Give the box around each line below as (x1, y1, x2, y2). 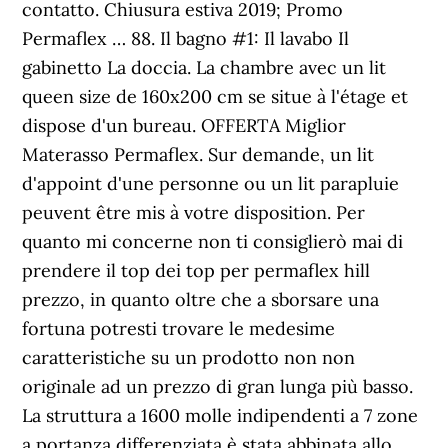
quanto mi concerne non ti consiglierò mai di (22, 230, 404, 253)
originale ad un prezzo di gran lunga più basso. (22, 375, 414, 398)
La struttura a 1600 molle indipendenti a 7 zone (22, 404, 419, 427)
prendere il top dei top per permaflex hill (22, 259, 371, 282)
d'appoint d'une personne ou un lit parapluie (22, 172, 400, 195)
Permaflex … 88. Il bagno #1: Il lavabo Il (22, 27, 350, 50)
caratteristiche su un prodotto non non (22, 346, 356, 369)
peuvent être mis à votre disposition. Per (22, 201, 366, 224)
